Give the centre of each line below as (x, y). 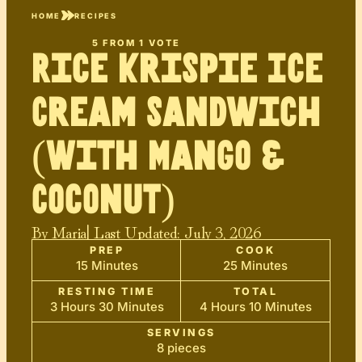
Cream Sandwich (176, 114)
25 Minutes (255, 266)
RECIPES (96, 15)
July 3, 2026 (223, 232)
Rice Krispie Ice (177, 70)
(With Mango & (159, 158)
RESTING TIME (107, 292)
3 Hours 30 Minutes (107, 307)
